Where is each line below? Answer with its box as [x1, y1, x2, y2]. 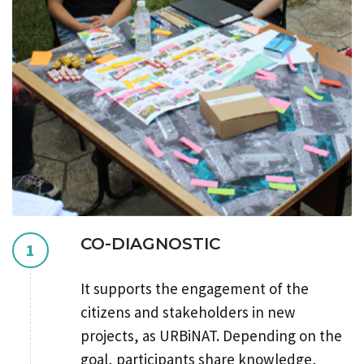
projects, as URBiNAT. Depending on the [80, 325, 342, 345]
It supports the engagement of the [80, 278, 309, 298]
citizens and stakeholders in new [80, 301, 296, 322]
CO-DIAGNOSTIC [80, 232, 220, 253]
